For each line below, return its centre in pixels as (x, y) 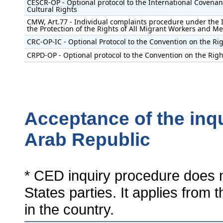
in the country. (69, 209)
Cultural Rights (52, 9)
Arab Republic (87, 139)
